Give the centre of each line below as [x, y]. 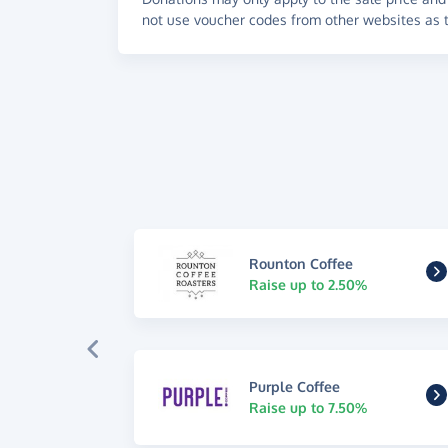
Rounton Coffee [301, 263]
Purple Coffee [295, 387]
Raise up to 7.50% [308, 408]
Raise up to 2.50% [308, 284]
